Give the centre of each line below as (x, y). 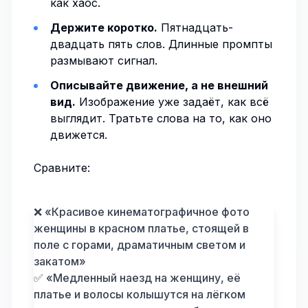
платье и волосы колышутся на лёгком (140, 294)
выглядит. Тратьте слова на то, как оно (161, 118)
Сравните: (62, 168)
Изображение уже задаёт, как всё (172, 102)
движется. (79, 135)
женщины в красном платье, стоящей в (141, 228)
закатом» (60, 261)
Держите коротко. (104, 27)
